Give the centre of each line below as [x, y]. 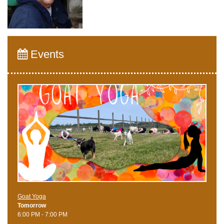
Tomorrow [32, 206]
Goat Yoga [32, 197]
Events [46, 54]
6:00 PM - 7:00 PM [42, 215]
